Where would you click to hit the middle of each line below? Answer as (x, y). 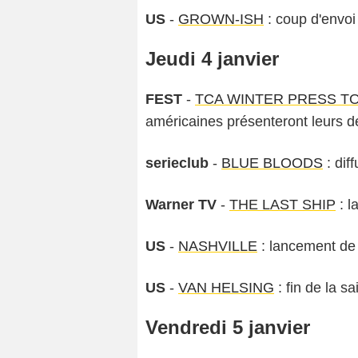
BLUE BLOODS (272, 163)
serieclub (177, 163)
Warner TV (181, 204)
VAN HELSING (226, 287)
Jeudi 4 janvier (212, 58)
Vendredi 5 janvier (228, 327)
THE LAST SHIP (282, 204)
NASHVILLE (218, 246)
